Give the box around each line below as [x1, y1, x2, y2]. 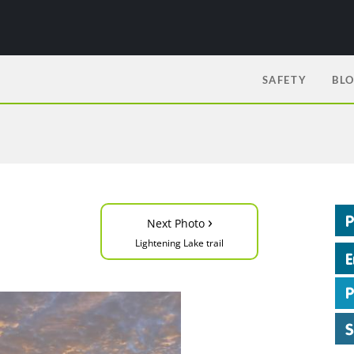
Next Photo [146, 216, 208, 231]
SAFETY [262, 73, 307, 86]
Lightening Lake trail [135, 236, 224, 250]
